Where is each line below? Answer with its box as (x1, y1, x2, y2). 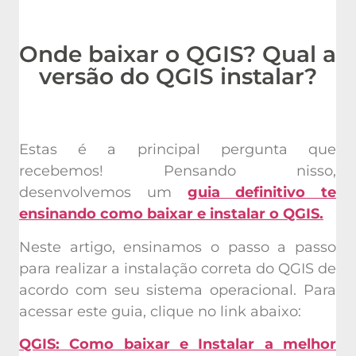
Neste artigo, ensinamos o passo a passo (19, 235, 336, 253)
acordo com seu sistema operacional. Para (19, 278, 336, 296)
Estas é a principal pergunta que (19, 137, 336, 156)
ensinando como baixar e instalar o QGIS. (19, 202, 323, 220)
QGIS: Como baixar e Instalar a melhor (19, 332, 336, 350)
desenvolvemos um (19, 180, 188, 199)
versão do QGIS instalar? (38, 60, 317, 87)
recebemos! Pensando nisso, (19, 159, 336, 177)
